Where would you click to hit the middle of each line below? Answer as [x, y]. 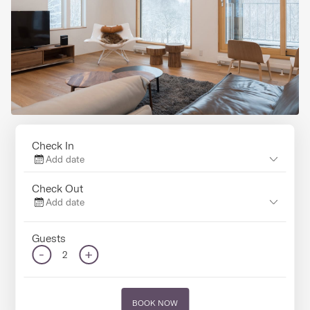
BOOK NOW [155, 302]
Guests [49, 238]
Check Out [58, 188]
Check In [53, 145]
